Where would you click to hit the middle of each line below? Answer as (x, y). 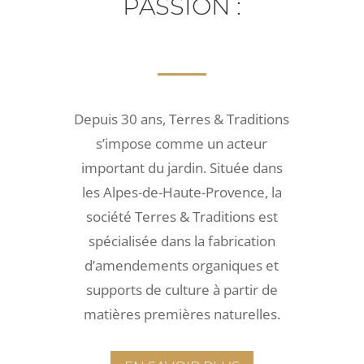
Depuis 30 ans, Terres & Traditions (182, 119)
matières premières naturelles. (182, 314)
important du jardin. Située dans (182, 167)
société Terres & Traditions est (182, 216)
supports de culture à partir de (182, 289)
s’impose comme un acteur (182, 143)
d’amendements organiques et (182, 265)
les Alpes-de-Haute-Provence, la (182, 192)
